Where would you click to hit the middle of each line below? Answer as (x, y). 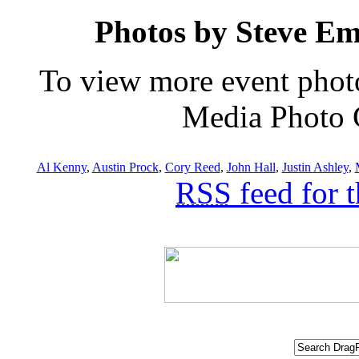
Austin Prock (125, 167)
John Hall (251, 167)
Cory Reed (192, 167)
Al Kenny (61, 167)
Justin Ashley (315, 167)
